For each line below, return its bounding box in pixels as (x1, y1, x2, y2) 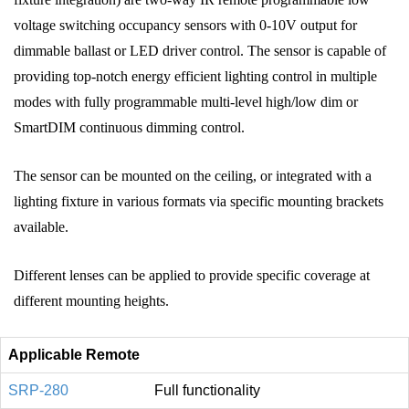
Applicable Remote (8, 347, 140, 363)
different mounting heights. (14, 293, 169, 309)
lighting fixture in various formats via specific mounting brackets (14, 194, 383, 210)
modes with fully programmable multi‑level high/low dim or (14, 94, 358, 110)
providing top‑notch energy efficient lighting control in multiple (14, 68, 377, 85)
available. (14, 219, 68, 236)
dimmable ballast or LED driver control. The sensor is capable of (14, 43, 386, 59)
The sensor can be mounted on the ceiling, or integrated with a (14, 168, 372, 184)
